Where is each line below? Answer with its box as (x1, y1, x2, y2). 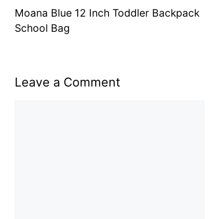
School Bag (15, 22, 70, 34)
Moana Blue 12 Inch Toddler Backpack (15, 6, 199, 19)
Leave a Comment (15, 74, 120, 89)
